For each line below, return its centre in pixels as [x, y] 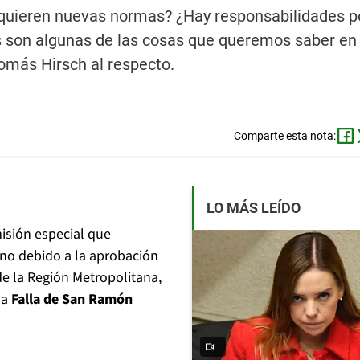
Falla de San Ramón [72, 300]
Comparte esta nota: [284, 136]
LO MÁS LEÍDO [254, 208]
